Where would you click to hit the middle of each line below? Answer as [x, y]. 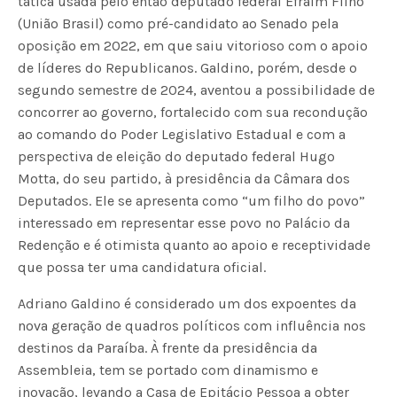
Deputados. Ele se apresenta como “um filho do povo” [192, 200]
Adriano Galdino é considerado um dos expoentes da [187, 303]
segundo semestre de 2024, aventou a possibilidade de [197, 90]
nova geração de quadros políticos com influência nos [192, 325]
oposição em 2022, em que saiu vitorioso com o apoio [193, 45]
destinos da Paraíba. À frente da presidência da [168, 347]
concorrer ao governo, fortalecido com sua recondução [193, 112]
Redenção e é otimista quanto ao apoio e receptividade [195, 245]
